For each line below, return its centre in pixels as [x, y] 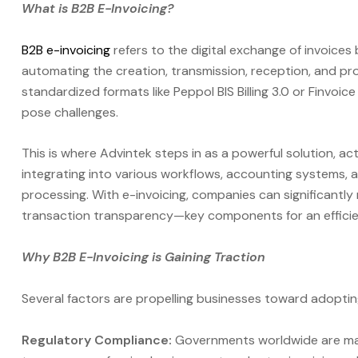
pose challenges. [70, 112]
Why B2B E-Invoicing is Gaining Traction [143, 257]
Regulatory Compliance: [98, 340]
